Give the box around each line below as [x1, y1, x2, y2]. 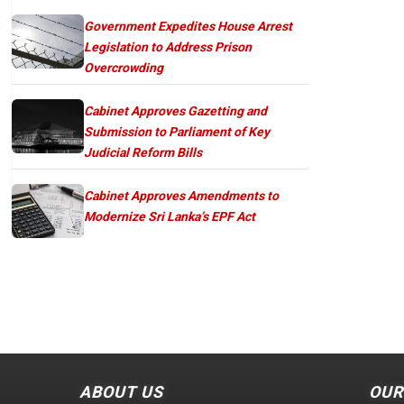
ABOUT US [79, 381, 163, 401]
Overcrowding [84, 60, 163, 75]
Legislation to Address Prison [84, 39, 252, 54]
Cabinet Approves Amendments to [84, 188, 279, 203]
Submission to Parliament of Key [84, 124, 270, 139]
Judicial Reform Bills [84, 144, 202, 160]
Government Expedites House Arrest [84, 18, 292, 33]
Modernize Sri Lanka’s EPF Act [84, 208, 255, 224]
